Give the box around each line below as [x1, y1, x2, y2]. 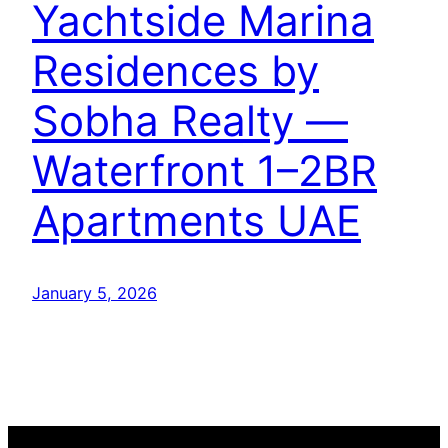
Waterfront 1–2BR [32, 144, 377, 196]
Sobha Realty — [32, 94, 348, 146]
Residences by [32, 44, 319, 96]
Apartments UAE [32, 194, 361, 246]
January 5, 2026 [32, 282, 157, 303]
